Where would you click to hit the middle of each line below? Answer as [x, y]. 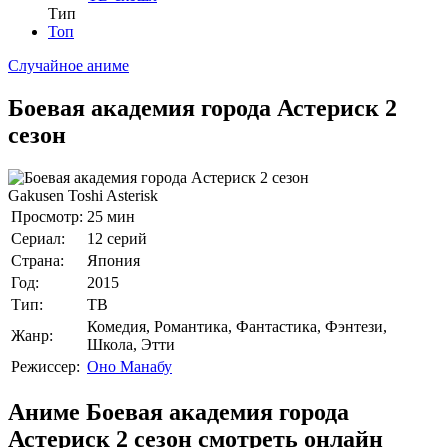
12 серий [117, 238]
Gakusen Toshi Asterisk [83, 195]
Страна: [37, 260]
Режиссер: [45, 366]
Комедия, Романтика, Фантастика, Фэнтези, [237, 326]
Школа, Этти [131, 344]
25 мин [111, 216]
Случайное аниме [68, 65]
